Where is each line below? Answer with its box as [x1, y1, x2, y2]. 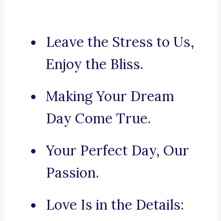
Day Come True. [46, 110, 151, 128]
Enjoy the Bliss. [46, 55, 144, 74]
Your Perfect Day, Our [46, 142, 189, 160]
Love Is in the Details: [46, 196, 184, 214]
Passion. [46, 164, 99, 182]
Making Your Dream [46, 87, 174, 106]
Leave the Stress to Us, [46, 33, 194, 51]
